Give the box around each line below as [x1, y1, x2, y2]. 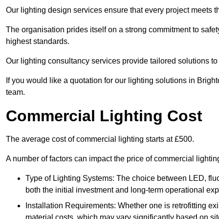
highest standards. [6, 37, 69, 46]
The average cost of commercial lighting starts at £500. [6, 135, 194, 144]
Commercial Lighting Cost [6, 107, 202, 125]
